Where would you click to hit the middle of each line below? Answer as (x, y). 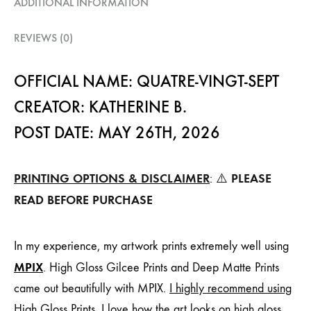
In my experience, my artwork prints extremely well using (151, 246)
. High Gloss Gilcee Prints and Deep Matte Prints (161, 268)
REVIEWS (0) (43, 38)
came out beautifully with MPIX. (92, 289)
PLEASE (251, 179)
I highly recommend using (230, 289)
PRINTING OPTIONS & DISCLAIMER (112, 179)
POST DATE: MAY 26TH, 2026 (117, 133)
